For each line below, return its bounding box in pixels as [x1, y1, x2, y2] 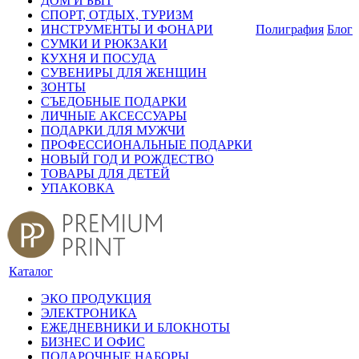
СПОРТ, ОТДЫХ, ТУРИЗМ [41, 8, 193, 22]
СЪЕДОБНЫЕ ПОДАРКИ [41, 95, 187, 108]
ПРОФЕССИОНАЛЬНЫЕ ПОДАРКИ [41, 138, 252, 151]
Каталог [9, 264, 53, 278]
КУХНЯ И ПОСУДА [41, 51, 156, 65]
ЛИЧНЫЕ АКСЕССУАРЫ [41, 109, 187, 123]
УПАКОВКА [41, 181, 115, 195]
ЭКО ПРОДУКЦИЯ [41, 292, 151, 305]
